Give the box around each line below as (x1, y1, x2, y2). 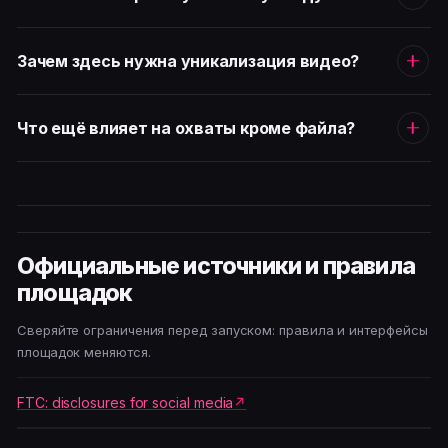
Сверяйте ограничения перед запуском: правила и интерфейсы (17, 322, 428, 339)
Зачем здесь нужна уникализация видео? (17, 50, 360, 71)
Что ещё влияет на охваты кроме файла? (17, 117, 356, 138)
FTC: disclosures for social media (17, 394, 234, 412)
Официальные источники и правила (17, 252, 416, 281)
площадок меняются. (17, 344, 151, 361)
